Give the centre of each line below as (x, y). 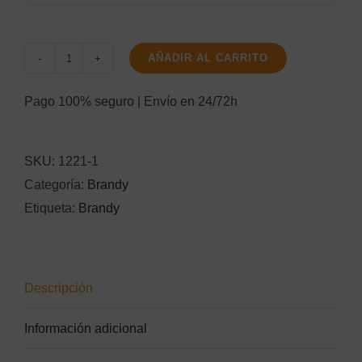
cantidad (92, 116)
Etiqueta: (51, 208)
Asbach (89, 69)
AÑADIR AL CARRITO (208, 58)
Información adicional (86, 328)
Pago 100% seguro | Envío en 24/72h (131, 101)
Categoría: (56, 185)
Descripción (59, 288)
